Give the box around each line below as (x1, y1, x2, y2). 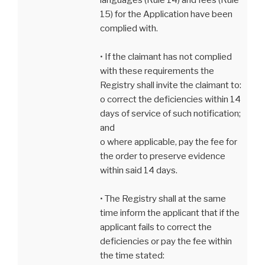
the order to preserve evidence (100, 150, 225, 161)
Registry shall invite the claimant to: (100, 79, 241, 91)
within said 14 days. (100, 164, 177, 176)
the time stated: (100, 250, 164, 261)
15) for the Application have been (100, 8, 232, 20)
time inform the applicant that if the (100, 207, 240, 218)
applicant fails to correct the (100, 221, 212, 232)
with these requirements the (100, 65, 214, 76)
